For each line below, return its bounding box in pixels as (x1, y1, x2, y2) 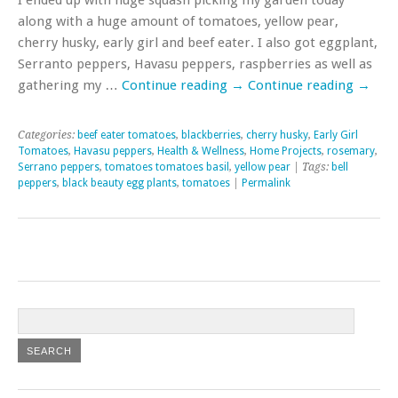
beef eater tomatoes (77, 128, 176, 141)
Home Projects (250, 144, 322, 157)
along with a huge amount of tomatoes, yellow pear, (18, 12, 338, 29)
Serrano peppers (18, 160, 99, 173)
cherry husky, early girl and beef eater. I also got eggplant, (18, 34, 378, 51)
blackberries (181, 128, 241, 141)
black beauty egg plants (62, 176, 177, 189)
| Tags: (291, 160, 331, 173)
